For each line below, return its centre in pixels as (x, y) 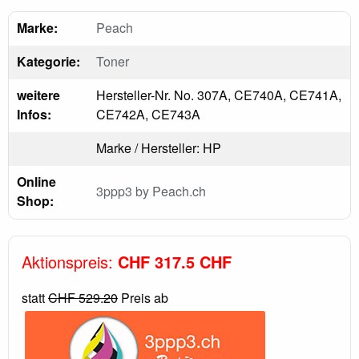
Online (36, 181)
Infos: (34, 114)
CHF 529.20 (83, 297)
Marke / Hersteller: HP (159, 147)
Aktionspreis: (70, 261)
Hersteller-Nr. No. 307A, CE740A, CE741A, (219, 95)
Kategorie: (48, 61)
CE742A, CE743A (148, 114)
